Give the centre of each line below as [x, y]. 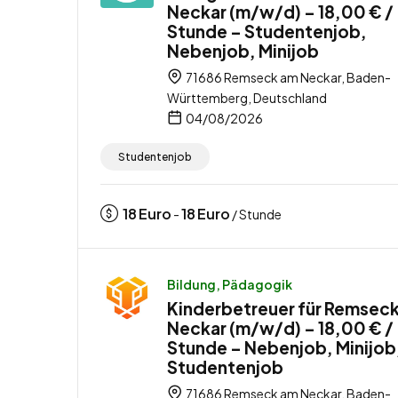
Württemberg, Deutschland [247, 97]
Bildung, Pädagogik [230, 284]
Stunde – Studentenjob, [267, 31]
